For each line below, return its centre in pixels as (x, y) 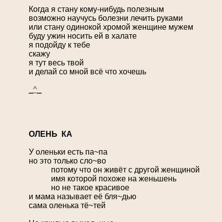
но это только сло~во (67, 161)
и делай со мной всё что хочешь (87, 72)
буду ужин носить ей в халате (83, 36)
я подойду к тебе (59, 45)
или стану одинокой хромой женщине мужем (111, 27)
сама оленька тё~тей (67, 206)
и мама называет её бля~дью (83, 197)
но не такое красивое (90, 188)
